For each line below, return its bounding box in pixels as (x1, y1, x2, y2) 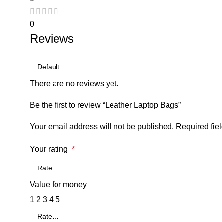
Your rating (30, 144, 72, 153)
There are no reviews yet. (30, 79, 118, 88)
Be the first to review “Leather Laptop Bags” (30, 100, 181, 109)
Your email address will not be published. (30, 122, 174, 131)
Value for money (30, 180, 87, 189)
